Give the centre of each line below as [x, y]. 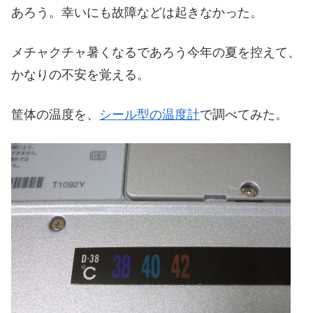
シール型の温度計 [150, 115]
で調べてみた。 [244, 115]
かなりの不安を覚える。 [80, 75]
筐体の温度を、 [55, 115]
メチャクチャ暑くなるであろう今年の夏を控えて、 [156, 52]
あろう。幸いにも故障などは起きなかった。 [137, 12]
